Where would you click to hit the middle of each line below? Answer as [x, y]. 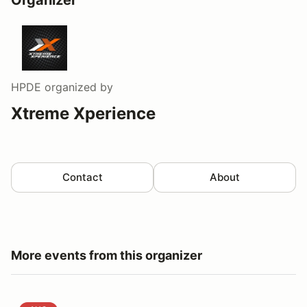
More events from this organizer [107, 255]
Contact [82, 177]
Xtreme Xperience [83, 113]
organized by [77, 87]
